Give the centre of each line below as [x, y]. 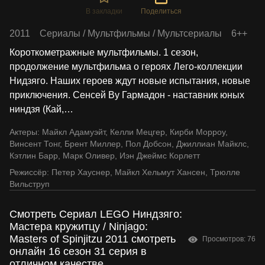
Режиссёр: [29, 172]
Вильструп [30, 184]
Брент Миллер [93, 144]
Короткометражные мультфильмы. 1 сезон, [104, 53]
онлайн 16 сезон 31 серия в [78, 252]
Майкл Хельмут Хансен [160, 172]
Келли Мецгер [138, 132]
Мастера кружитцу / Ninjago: [79, 227]
